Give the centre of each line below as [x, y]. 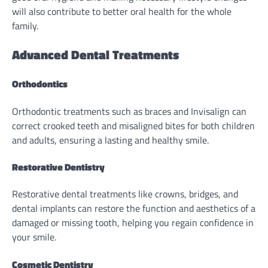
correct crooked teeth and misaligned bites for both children [133, 125]
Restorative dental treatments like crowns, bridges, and [125, 194]
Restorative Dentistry [58, 167]
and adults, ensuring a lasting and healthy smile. [110, 140]
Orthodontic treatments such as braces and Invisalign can [129, 111]
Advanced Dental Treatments [95, 55]
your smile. [34, 237]
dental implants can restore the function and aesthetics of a [134, 208]
